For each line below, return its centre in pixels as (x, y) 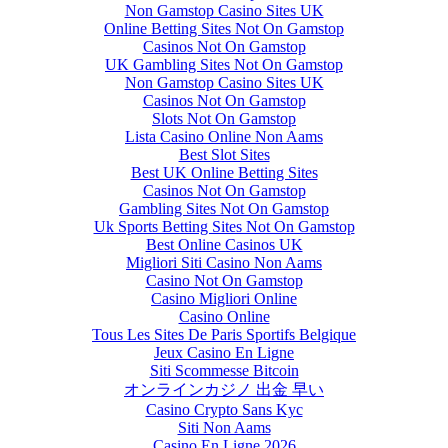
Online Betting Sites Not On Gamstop (224, 28)
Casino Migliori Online (224, 298)
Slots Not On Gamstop (224, 118)
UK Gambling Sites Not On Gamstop (224, 64)
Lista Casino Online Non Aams (224, 136)
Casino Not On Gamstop (224, 280)
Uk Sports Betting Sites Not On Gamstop (224, 226)
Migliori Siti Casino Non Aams (224, 262)
